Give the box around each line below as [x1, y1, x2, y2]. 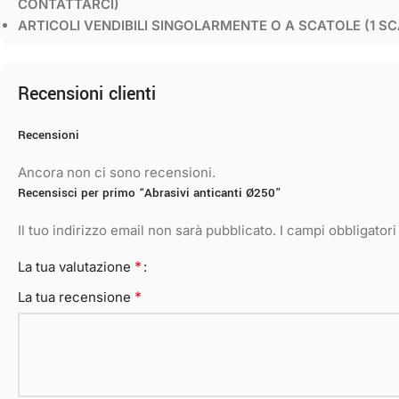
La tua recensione [18, 289, 134, 305]
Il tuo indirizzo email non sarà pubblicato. [18, 222, 276, 239]
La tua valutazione [18, 258, 134, 275]
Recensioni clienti [18, 81, 156, 107]
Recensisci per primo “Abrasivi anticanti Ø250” [18, 184, 281, 201]
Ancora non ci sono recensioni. [18, 164, 216, 181]
